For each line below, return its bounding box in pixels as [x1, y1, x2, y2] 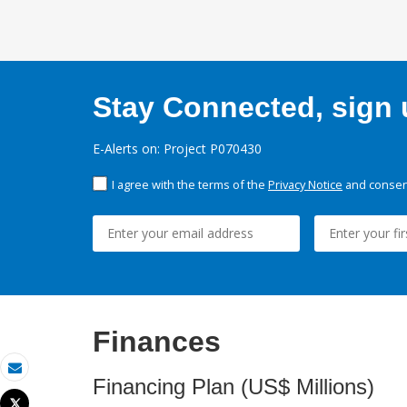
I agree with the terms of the [112, 176, 268, 194]
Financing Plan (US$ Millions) [93, 374, 374, 400]
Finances [93, 325, 221, 359]
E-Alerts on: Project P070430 [93, 140, 262, 158]
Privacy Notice [268, 176, 342, 194]
